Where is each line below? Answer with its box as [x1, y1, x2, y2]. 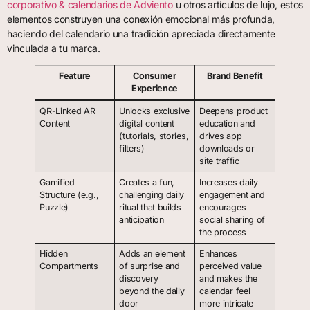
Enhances [199, 248, 237, 259]
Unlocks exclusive [119, 106, 190, 117]
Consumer [133, 71, 176, 82]
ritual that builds [119, 202, 181, 213]
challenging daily [119, 190, 185, 201]
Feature [59, 71, 91, 82]
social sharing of [199, 215, 266, 226]
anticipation [119, 215, 164, 226]
